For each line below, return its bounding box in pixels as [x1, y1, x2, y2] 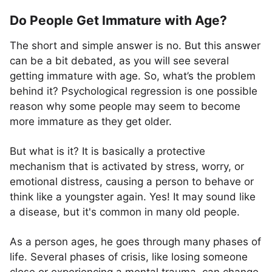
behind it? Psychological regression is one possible [10, 85, 257, 97]
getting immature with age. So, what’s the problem [10, 70, 256, 82]
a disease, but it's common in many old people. [10, 206, 240, 218]
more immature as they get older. [10, 115, 172, 127]
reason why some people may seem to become [10, 100, 240, 112]
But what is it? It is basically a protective [10, 145, 205, 157]
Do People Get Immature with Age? [10, 13, 227, 28]
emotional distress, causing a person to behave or [10, 175, 254, 188]
